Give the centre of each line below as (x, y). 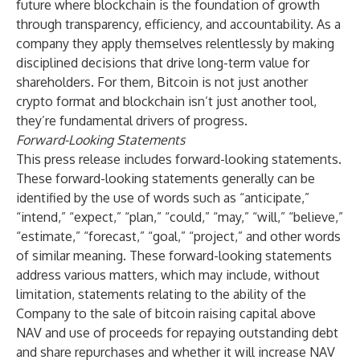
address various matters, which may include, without (168, 275)
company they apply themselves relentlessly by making (175, 43)
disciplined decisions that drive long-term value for (163, 63)
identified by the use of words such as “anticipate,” (163, 198)
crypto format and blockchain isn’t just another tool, (166, 101)
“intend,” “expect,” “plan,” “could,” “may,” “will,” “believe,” (180, 217)
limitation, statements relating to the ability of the (161, 294)
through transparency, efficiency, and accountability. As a (178, 24)
